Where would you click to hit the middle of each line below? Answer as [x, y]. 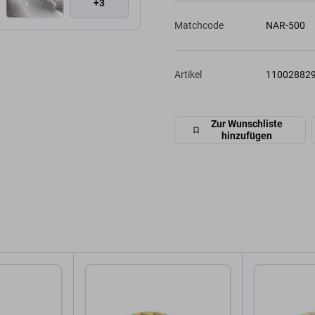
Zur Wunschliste [247, 124]
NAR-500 [285, 25]
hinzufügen [247, 136]
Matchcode [199, 25]
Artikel [188, 75]
